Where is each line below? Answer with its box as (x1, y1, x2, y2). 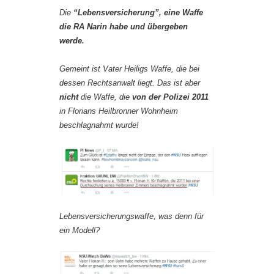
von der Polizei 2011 (132, 92, 209, 102)
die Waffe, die (78, 92, 132, 102)
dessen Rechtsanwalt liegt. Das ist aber (59, 78, 200, 88)
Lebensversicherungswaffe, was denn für (59, 212, 204, 221)
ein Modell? (59, 226, 100, 235)
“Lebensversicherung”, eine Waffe (73, 8, 203, 18)
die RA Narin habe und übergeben (59, 22, 188, 32)
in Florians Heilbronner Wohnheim (59, 106, 178, 116)
